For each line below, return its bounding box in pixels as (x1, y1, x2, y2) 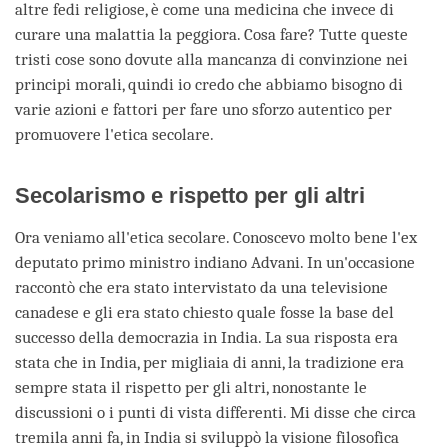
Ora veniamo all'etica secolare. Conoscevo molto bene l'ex (15, 228, 417, 248)
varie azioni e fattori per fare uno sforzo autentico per (15, 100, 392, 120)
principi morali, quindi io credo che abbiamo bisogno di (15, 75, 403, 95)
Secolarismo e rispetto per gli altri (15, 183, 365, 209)
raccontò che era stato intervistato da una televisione (15, 278, 388, 298)
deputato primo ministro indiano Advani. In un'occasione (15, 253, 415, 273)
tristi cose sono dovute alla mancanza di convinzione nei (15, 50, 408, 70)
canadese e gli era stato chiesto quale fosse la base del (15, 303, 394, 323)
